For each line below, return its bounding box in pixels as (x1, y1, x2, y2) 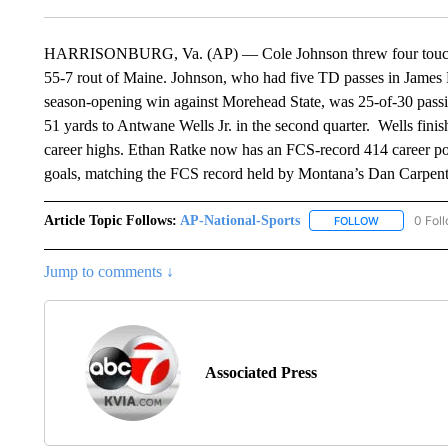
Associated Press (204, 363, 317, 381)
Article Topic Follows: (43, 212, 177, 228)
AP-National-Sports (179, 212, 300, 228)
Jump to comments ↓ (43, 262, 174, 280)
